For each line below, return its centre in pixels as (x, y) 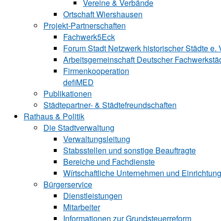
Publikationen (68, 93)
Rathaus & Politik (54, 116)
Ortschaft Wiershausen (103, 14)
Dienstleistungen (93, 196)
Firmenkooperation (96, 71)
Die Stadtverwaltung (79, 128)
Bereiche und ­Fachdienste (109, 162)
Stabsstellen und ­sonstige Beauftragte (129, 150)
